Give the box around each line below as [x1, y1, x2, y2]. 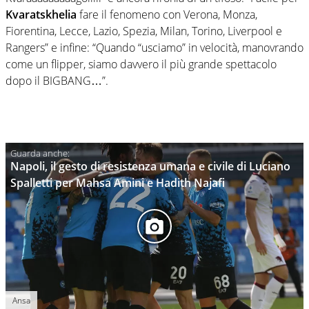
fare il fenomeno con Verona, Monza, [77, 7, 257, 23]
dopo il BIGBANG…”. [6, 73, 108, 89]
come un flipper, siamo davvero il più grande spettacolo [6, 57, 277, 72]
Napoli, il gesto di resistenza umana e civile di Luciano [10, 158, 290, 174]
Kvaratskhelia [6, 7, 77, 23]
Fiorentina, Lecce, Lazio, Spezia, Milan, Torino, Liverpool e [6, 23, 282, 39]
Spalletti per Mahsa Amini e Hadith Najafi [10, 175, 225, 190]
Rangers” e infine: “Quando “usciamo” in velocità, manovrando [6, 40, 303, 56]
